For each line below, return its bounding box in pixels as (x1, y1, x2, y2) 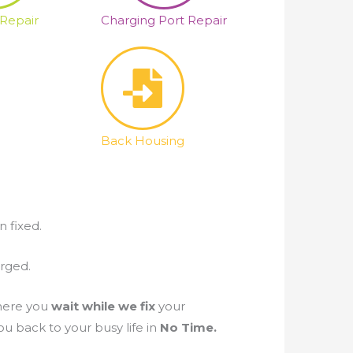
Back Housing (101, 133, 184, 148)
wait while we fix (47, 299, 158, 314)
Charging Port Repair (101, 13, 227, 28)
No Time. (156, 320, 217, 335)
